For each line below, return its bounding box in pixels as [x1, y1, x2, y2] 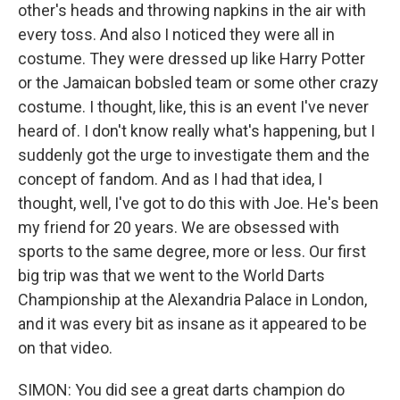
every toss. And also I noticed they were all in [18, 25, 335, 44]
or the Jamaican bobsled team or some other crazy [18, 73, 379, 92]
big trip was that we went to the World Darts [18, 266, 325, 285]
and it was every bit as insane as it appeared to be [18, 314, 367, 333]
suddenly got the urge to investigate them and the [18, 146, 370, 164]
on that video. [18, 338, 112, 357]
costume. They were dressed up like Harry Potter [18, 49, 365, 68]
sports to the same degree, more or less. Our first [18, 242, 366, 261]
